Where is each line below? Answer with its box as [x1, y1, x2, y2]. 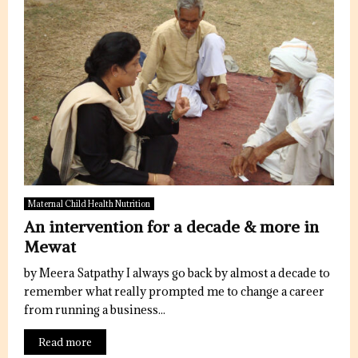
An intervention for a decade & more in [24, 216, 319, 237]
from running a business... [24, 301, 165, 317]
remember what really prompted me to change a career [24, 283, 324, 299]
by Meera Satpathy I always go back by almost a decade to [24, 265, 330, 280]
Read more [38, 334, 92, 349]
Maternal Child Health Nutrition [28, 197, 150, 209]
